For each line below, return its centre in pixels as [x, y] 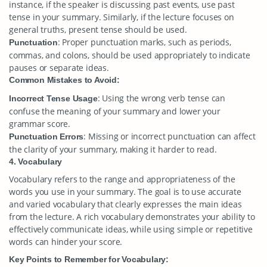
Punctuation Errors [46, 136]
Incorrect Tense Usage [53, 98]
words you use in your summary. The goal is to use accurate [125, 192]
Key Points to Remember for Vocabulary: [89, 259]
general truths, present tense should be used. [98, 30]
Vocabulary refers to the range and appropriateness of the [122, 179]
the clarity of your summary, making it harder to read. [113, 149]
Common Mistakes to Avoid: [64, 80]
